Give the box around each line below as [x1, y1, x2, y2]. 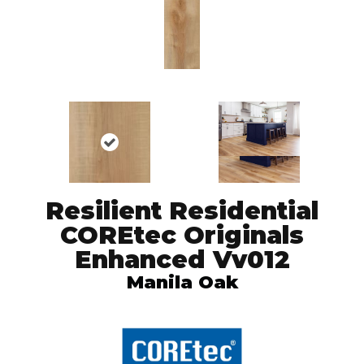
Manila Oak [126, 271, 238, 294]
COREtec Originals [60, 220, 304, 251]
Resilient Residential [45, 196, 318, 227]
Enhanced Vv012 [74, 245, 290, 275]
